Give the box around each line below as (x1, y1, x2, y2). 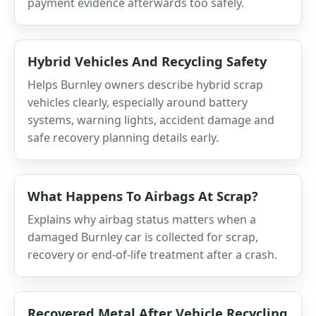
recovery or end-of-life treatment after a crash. (28, 246, 277, 262)
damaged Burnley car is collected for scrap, (28, 229, 258, 245)
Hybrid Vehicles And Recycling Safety (28, 51, 267, 70)
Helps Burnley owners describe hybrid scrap (28, 76, 263, 92)
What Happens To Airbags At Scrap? (28, 186, 258, 205)
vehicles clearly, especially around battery (28, 94, 248, 110)
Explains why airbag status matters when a (28, 211, 256, 227)
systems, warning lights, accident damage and (28, 111, 274, 128)
